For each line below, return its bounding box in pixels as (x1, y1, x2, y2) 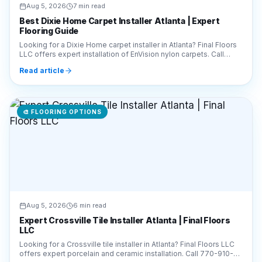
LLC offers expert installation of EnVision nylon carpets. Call (19, 7, 224, 16)
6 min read (73, 158, 106, 167)
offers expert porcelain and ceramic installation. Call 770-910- (19, 206, 233, 215)
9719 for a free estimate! (19, 216, 104, 225)
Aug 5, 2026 (26, 158, 66, 167)
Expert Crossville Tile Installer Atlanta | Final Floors (19, 173, 230, 182)
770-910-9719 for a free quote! (19, 16, 127, 25)
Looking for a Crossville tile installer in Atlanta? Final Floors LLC (19, 197, 235, 206)
